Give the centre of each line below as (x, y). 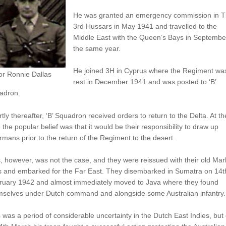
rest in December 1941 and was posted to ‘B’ (144, 82)
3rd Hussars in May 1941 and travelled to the (145, 26)
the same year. (97, 48)
